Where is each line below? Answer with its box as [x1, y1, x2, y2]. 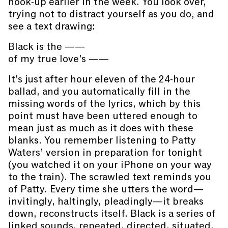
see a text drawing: [8, 19, 95, 33]
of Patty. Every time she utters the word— [8, 182, 204, 196]
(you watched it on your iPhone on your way [8, 158, 212, 172]
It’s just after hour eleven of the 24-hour [8, 72, 195, 86]
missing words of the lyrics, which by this [8, 97, 201, 110]
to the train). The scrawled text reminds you [8, 170, 211, 184]
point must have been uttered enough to [8, 109, 197, 123]
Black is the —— [8, 40, 85, 53]
